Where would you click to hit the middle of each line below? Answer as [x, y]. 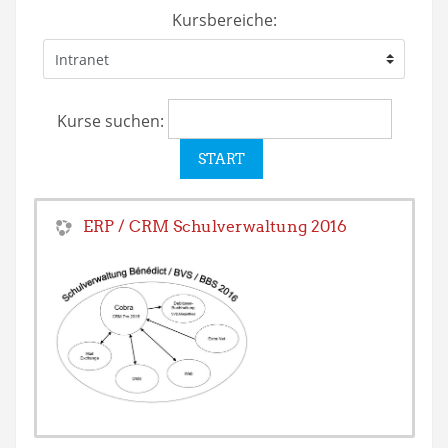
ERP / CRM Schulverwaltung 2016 [259, 226]
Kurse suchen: [112, 120]
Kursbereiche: [224, 20]
